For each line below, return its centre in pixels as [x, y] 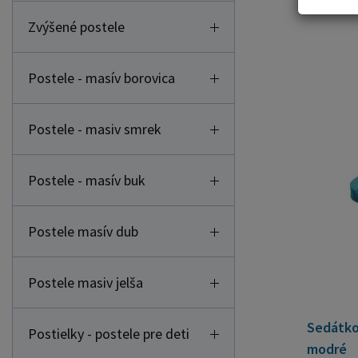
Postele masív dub [83, 231]
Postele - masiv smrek [95, 129]
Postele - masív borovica [101, 78]
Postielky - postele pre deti [109, 334]
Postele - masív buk [87, 180]
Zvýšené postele [76, 27]
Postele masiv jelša [86, 282]
